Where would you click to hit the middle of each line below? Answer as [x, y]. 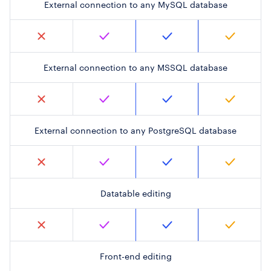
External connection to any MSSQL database [135, 68]
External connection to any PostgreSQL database [135, 131]
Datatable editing [135, 194]
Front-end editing [135, 256]
